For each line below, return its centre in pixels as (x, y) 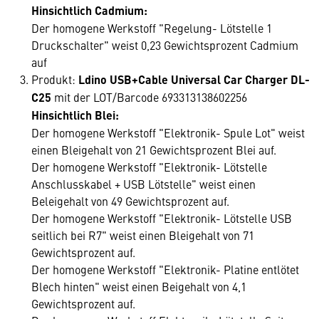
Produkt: (53, 79)
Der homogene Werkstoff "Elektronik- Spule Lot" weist (168, 132)
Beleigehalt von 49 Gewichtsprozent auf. (130, 201)
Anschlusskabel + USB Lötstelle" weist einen (143, 184)
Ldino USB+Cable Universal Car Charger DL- (193, 79)
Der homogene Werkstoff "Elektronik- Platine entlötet (165, 269)
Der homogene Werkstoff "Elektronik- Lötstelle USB (162, 218)
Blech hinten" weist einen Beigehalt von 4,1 (139, 286)
